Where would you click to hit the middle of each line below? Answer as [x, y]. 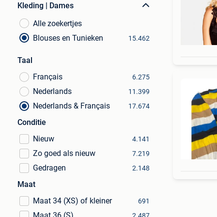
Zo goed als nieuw [64, 153]
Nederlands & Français [71, 106]
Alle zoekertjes [57, 23]
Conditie [32, 122]
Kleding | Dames [46, 6]
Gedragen [49, 168]
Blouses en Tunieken [68, 38]
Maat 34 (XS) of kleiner [72, 201]
